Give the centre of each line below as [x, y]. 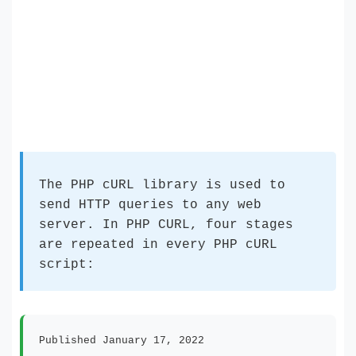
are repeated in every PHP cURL [158, 245]
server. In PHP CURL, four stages [166, 225]
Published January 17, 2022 [122, 341]
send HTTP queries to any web [150, 205]
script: [67, 265]
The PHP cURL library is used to [162, 185]
